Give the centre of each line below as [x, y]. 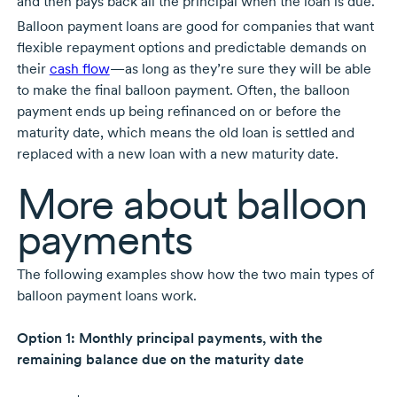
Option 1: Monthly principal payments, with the [169, 339]
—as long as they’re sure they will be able [240, 69]
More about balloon [191, 204]
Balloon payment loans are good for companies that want [195, 27]
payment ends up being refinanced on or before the [179, 112]
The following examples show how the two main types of [195, 275]
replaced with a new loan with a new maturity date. [177, 154]
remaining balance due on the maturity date [160, 360]
